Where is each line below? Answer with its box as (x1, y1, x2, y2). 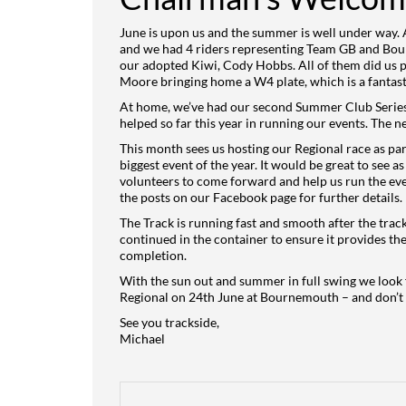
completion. (120, 247, 187, 263)
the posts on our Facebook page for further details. (120, 189, 402, 205)
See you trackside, (120, 314, 219, 330)
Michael (120, 331, 165, 346)
